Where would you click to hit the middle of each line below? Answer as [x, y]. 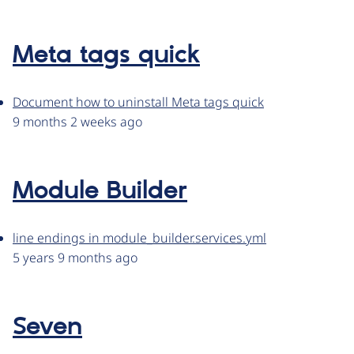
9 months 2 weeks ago [77, 122]
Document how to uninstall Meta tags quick [138, 102]
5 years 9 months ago [75, 258]
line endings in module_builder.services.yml [139, 238]
